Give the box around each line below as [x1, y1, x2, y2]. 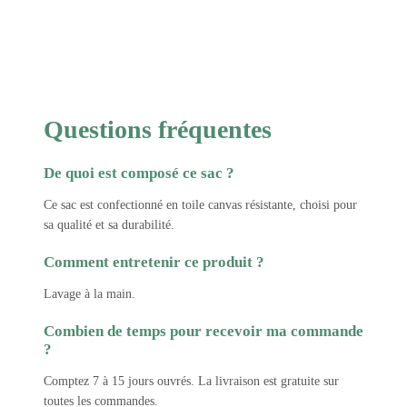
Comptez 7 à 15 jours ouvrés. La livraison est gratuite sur [44, 374, 339, 389]
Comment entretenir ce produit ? [44, 253, 264, 272]
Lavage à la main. [44, 287, 135, 302]
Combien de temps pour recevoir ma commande [44, 323, 363, 341]
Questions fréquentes [44, 115, 272, 144]
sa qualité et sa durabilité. [44, 218, 174, 233]
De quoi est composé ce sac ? [44, 164, 234, 183]
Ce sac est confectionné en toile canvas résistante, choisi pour [44, 198, 357, 213]
